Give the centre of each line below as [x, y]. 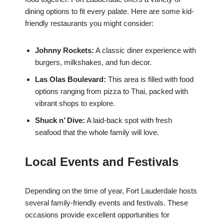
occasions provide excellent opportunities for [97, 215]
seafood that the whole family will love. [97, 132]
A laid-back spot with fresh [128, 120]
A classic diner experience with [145, 50]
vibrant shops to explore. [75, 103]
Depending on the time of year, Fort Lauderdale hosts [111, 191]
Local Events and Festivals [102, 162]
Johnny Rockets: [64, 50]
